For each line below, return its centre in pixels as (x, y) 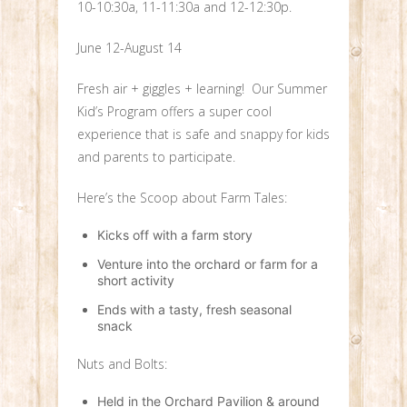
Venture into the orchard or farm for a (208, 264)
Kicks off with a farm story (175, 235)
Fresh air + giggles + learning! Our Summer (202, 89)
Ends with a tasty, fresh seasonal (195, 310)
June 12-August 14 (129, 48)
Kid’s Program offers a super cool (174, 112)
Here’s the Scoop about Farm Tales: (182, 198)
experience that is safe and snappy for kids (203, 134)
